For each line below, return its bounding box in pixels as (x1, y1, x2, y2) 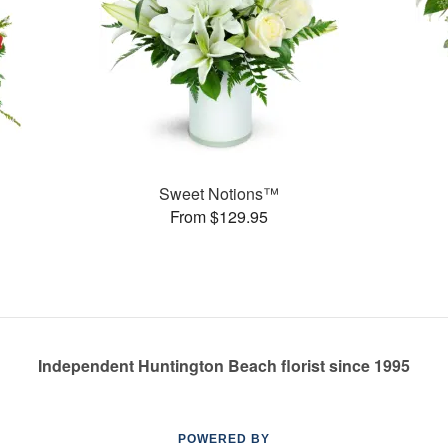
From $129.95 (170, 204, 269, 228)
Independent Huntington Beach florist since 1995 (38, 354, 410, 377)
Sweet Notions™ (159, 181, 280, 205)
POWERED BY (178, 432, 270, 446)
